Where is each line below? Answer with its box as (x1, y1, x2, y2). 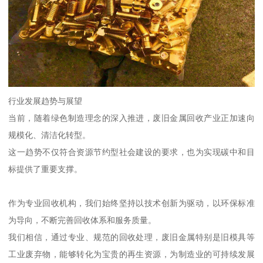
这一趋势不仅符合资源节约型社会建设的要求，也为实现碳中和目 (8, 147, 255, 157)
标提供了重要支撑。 (8, 164, 83, 174)
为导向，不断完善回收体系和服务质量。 (8, 215, 157, 225)
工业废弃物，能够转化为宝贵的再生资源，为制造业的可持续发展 (8, 249, 255, 259)
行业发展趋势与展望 (8, 96, 83, 106)
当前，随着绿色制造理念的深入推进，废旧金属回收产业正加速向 (8, 113, 255, 123)
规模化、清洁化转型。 (8, 130, 91, 140)
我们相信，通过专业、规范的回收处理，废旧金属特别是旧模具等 (8, 232, 255, 242)
